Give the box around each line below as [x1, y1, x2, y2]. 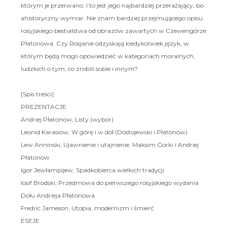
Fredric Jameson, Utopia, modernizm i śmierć [20, 204, 154, 212]
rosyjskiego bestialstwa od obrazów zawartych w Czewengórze [20, 26, 206, 34]
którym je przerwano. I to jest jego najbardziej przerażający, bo [20, 1, 204, 9]
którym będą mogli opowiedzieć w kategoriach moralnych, [20, 52, 195, 60]
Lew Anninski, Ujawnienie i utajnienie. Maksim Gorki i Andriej [20, 140, 199, 148]
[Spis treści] [20, 90, 54, 98]
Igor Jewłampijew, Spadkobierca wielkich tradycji [20, 166, 164, 174]
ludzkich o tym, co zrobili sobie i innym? [20, 64, 138, 72]
